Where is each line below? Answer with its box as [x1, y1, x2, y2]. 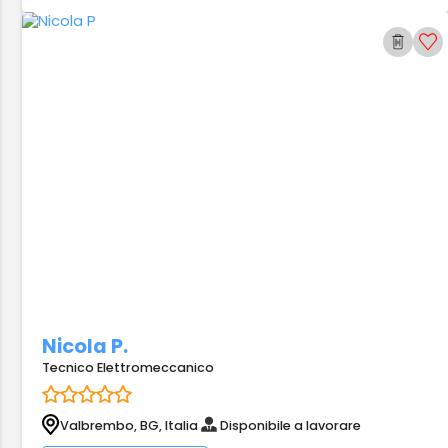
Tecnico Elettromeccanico [42, 359, 215, 376]
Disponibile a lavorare [220, 416, 362, 434]
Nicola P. [42, 333, 129, 360]
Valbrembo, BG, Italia [60, 416, 199, 434]
